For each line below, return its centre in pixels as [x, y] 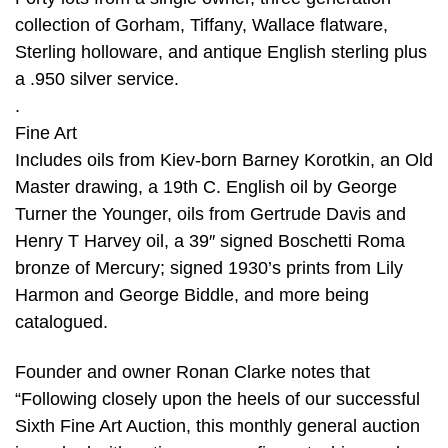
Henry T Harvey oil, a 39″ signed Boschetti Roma [210, 241]
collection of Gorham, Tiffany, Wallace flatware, [201, 25]
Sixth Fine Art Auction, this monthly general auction [217, 425]
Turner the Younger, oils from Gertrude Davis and [210, 214]
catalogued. [61, 322]
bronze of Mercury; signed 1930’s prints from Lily [209, 268]
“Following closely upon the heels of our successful [217, 398]
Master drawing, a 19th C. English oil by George [206, 187]
